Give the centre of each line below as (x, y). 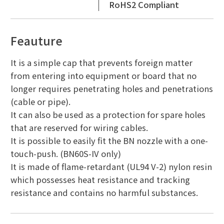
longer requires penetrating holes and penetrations (111, 89)
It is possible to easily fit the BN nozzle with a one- (109, 141)
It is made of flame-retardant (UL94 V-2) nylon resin (111, 167)
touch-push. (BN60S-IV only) (65, 154)
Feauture (36, 41)
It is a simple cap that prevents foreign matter (101, 63)
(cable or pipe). (40, 102)
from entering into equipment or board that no (103, 76)
